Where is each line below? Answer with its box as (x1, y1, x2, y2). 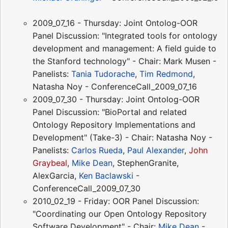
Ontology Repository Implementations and (33, 120, 195, 130)
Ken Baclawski (79, 170, 133, 181)
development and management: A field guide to (33, 43, 216, 54)
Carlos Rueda (71, 145, 123, 156)
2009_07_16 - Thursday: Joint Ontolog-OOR (33, 18, 197, 28)
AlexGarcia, (33, 170, 79, 181)
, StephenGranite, (112, 158, 179, 168)
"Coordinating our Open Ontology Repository (33, 209, 207, 219)
